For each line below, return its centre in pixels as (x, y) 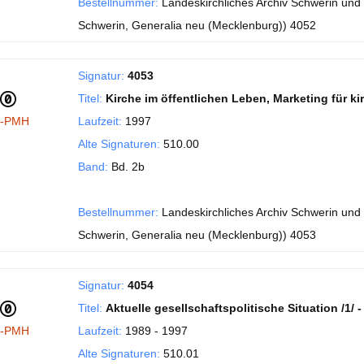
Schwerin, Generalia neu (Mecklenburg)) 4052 (197, 25)
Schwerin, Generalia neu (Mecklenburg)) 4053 (197, 235)
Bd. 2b (126, 167)
